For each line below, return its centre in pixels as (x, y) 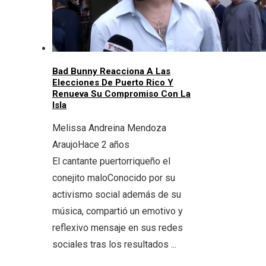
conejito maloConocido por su (114, 178)
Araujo (65, 144)
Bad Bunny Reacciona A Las (111, 71)
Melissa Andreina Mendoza (109, 128)
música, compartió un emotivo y (118, 211)
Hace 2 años (104, 144)
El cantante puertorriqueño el (111, 161)
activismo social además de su (117, 194)
